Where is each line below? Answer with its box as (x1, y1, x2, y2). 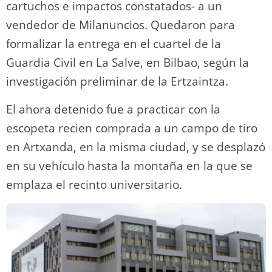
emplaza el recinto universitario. (6, 177, 182, 192)
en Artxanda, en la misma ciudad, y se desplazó (6, 139, 265, 155)
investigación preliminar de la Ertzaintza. (6, 73, 228, 89)
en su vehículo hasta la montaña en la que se (6, 158, 253, 174)
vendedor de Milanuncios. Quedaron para (6, 17, 235, 33)
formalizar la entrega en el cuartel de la (6, 36, 221, 52)
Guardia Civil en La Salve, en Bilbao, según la (6, 55, 249, 70)
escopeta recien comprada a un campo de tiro (6, 120, 257, 136)
